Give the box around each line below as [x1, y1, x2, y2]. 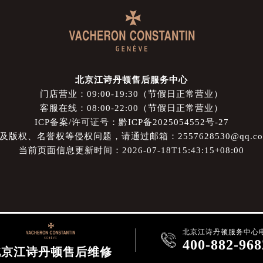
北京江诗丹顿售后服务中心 [75, 75, 188, 85]
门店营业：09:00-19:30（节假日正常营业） [40, 89, 223, 99]
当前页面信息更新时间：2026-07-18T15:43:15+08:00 [19, 146, 244, 155]
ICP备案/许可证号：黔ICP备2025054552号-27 [34, 117, 229, 127]
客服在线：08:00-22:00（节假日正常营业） [40, 103, 223, 113]
